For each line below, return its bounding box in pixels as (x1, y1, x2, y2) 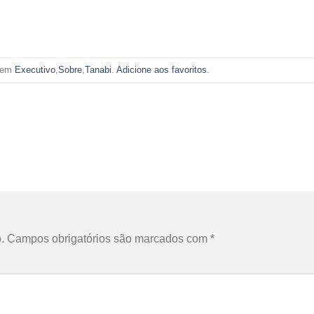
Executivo (14, 64, 55, 75)
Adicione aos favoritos (116, 64, 207, 75)
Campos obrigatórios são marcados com (7, 232, 210, 245)
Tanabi (84, 64, 111, 75)
